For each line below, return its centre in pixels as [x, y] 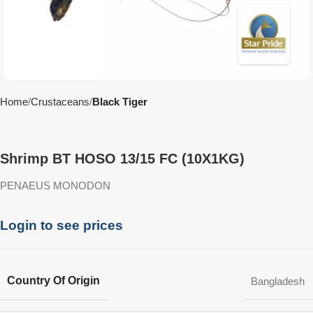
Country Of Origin [53, 281]
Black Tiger [120, 102]
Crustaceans [60, 102]
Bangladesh [278, 281]
